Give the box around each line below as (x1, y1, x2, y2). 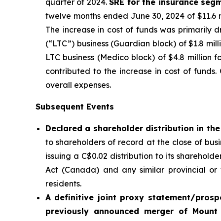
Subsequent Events (36, 102, 114, 112)
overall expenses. (45, 80, 111, 90)
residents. (45, 179, 81, 189)
